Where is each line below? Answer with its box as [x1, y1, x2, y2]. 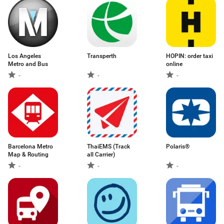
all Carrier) [87, 151, 115, 158]
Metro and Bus [8, 60, 48, 67]
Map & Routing [8, 151, 48, 158]
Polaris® [166, 143, 189, 150]
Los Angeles [8, 52, 41, 59]
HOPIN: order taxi [166, 52, 213, 59]
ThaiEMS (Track [87, 143, 130, 150]
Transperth [87, 52, 116, 59]
